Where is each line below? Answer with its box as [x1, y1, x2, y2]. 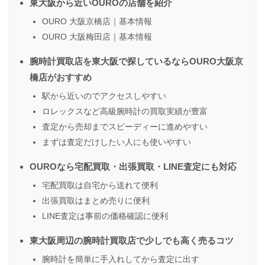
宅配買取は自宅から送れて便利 [42, 180, 158, 190]
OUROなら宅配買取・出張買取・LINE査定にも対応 [30, 161, 237, 172]
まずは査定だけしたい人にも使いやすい [42, 137, 191, 147]
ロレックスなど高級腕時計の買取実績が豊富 [42, 106, 208, 117]
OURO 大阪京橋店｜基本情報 [42, 17, 152, 27]
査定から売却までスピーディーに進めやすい [42, 122, 208, 132]
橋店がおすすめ [30, 72, 92, 83]
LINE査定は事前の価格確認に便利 [42, 211, 168, 221]
